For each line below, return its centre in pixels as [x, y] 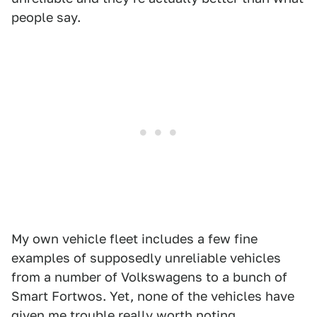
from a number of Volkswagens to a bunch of [149, 277]
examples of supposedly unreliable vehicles [146, 258]
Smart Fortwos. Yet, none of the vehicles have [153, 296]
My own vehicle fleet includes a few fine [134, 239]
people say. [46, 18]
